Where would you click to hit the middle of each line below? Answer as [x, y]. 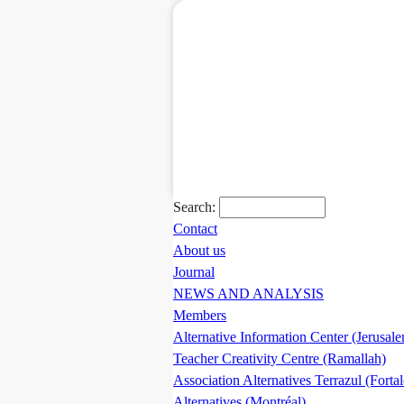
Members [200, 315]
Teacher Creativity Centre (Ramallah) [280, 358]
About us [199, 250]
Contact [195, 229]
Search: [194, 207]
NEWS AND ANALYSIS [248, 294]
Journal [194, 272]
